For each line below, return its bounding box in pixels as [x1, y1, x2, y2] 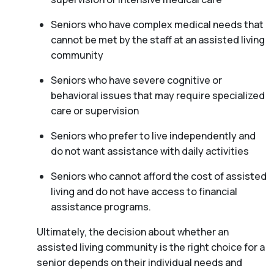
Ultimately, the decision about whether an [37, 224, 229, 239]
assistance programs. [50, 199, 151, 213]
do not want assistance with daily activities [50, 144, 249, 158]
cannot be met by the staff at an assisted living [50, 32, 265, 46]
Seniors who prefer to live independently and [50, 128, 256, 143]
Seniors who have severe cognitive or [50, 73, 222, 87]
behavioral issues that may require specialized [50, 88, 265, 102]
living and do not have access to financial [50, 184, 237, 198]
